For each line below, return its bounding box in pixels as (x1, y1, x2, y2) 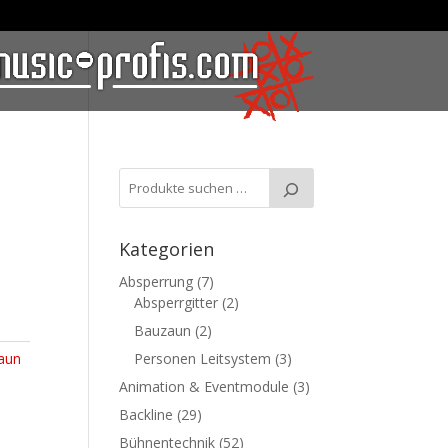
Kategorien (119, 237, 215, 261)
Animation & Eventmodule (119, 377, 290, 396)
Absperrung (119, 272, 194, 291)
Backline (119, 405, 174, 424)
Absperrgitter (134, 293, 219, 312)
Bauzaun (134, 321, 192, 340)
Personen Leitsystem (134, 349, 272, 368)
